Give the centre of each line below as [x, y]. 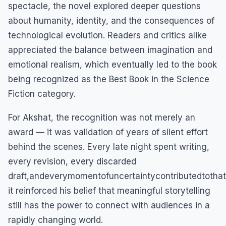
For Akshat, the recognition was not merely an [102, 118]
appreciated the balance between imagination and [110, 50]
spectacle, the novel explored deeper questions [104, 6]
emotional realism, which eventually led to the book [112, 65]
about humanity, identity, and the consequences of [111, 21]
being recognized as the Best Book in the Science [109, 79]
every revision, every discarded [72, 162]
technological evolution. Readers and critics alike [107, 36]
